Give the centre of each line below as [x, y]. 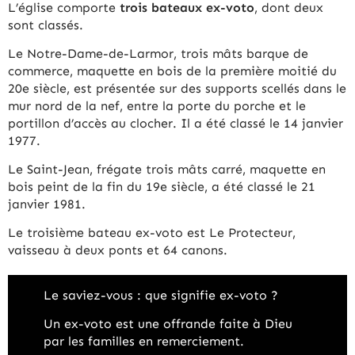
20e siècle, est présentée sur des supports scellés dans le [177, 88]
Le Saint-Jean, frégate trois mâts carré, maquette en [167, 169]
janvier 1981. [49, 204]
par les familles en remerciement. [146, 341]
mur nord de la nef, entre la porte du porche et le [157, 105]
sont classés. [48, 25]
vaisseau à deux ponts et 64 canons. [118, 250]
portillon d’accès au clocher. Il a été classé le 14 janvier [176, 123]
